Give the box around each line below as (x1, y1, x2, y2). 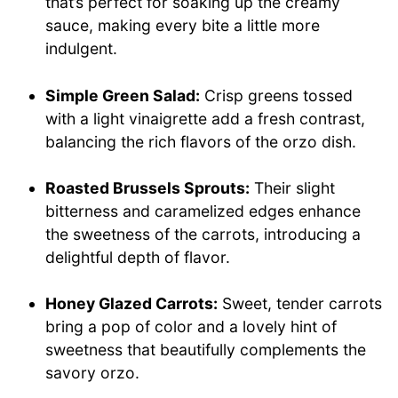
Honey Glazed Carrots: (45, 294, 219, 314)
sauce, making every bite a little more (45, 16, 321, 36)
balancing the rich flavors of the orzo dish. (45, 131, 357, 151)
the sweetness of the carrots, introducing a (45, 224, 362, 243)
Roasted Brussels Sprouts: (45, 178, 251, 197)
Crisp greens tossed (200, 85, 354, 105)
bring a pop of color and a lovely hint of (45, 317, 338, 337)
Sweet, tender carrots (218, 294, 383, 314)
